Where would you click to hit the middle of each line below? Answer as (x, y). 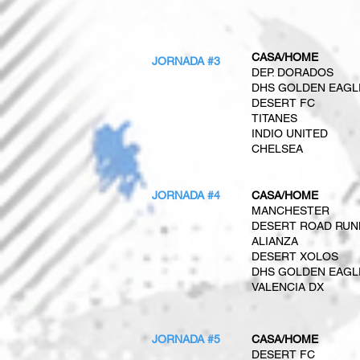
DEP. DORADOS (292, 72)
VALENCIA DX (288, 287)
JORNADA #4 (186, 195)
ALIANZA (275, 241)
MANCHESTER (290, 211)
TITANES (274, 118)
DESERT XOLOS (295, 256)
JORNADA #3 (186, 61)
